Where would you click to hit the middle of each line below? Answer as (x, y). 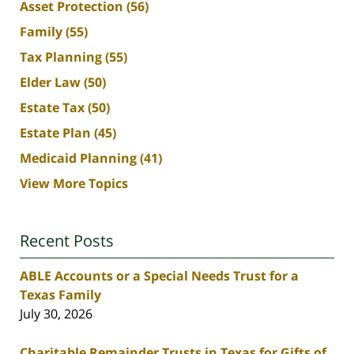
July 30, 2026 (56, 313)
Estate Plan (57, 132)
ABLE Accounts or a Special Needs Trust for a (159, 275)
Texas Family (60, 294)
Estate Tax (54, 107)
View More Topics (74, 183)
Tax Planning (62, 56)
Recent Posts (67, 240)
